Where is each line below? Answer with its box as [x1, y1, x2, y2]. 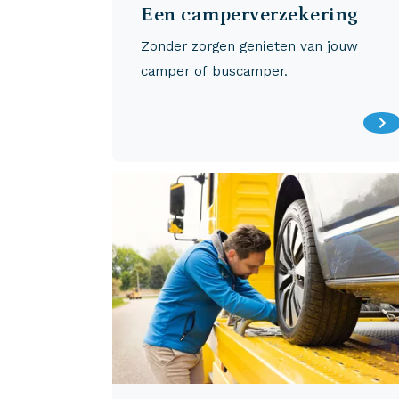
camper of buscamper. [141, 63, 288, 79]
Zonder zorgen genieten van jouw [141, 38, 358, 54]
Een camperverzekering [141, 4, 359, 26]
